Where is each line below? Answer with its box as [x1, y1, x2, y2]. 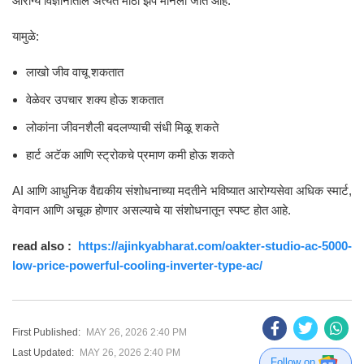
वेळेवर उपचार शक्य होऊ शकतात [26, 93, 163, 106]
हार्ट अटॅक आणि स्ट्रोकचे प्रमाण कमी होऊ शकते [26, 148, 234, 162]
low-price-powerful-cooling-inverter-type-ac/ [12, 258, 262, 272]
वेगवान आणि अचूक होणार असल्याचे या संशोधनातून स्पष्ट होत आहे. [12, 203, 291, 217]
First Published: [12, 326, 80, 338]
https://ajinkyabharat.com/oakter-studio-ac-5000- [78, 239, 352, 253]
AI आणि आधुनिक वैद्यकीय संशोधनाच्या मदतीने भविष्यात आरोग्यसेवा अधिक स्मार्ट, [12, 184, 352, 197]
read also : [12, 239, 78, 253]
